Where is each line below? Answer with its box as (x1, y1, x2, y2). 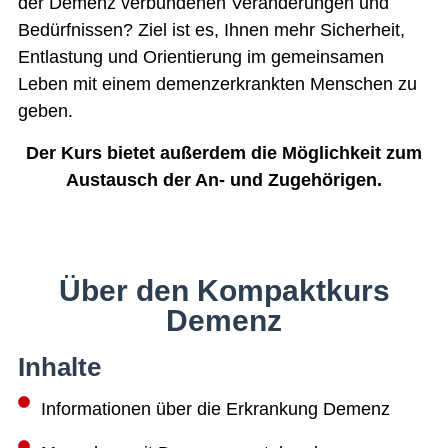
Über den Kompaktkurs (58, 274, 390, 308)
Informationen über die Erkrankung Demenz (41, 399, 390, 420)
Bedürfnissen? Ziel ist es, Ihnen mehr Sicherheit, (18, 20, 405, 41)
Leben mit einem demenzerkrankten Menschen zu (18, 74, 417, 95)
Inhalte (18, 352, 101, 383)
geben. (18, 101, 73, 122)
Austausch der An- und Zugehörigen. (66, 169, 382, 190)
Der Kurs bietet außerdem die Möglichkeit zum (26, 142, 422, 163)
